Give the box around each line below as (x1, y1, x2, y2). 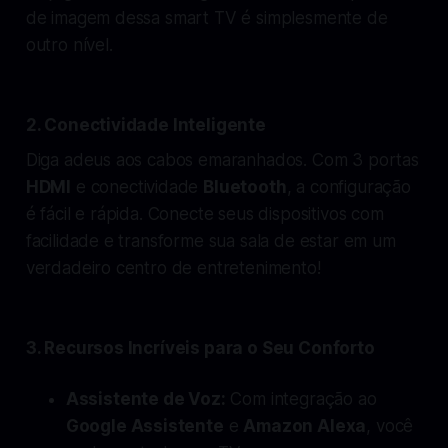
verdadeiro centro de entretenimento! (25, 257, 321, 278)
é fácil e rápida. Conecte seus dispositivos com (25, 203, 384, 224)
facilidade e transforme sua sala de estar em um (25, 230, 396, 251)
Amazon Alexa (243, 415, 367, 436)
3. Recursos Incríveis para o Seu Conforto (25, 337, 375, 358)
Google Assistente (65, 415, 224, 436)
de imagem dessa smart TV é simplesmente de (25, 7, 388, 28)
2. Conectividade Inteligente (25, 114, 266, 135)
